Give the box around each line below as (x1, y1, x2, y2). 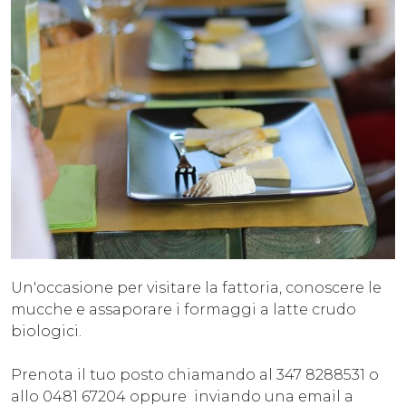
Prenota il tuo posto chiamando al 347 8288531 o (11, 365, 379, 383)
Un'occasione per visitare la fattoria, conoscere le (11, 278, 382, 296)
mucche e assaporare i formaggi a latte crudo (11, 300, 356, 318)
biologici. (11, 322, 82, 340)
